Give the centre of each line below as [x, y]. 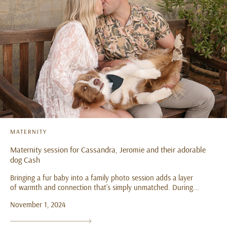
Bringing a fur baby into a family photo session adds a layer [102, 178]
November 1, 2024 [38, 205]
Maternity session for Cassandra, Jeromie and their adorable [108, 150]
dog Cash [25, 160]
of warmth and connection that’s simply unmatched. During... [105, 187]
